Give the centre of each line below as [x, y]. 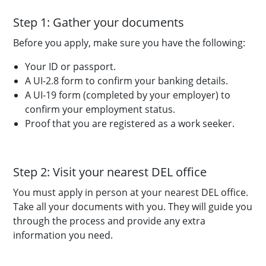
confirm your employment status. [100, 109]
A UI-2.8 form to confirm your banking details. [129, 81]
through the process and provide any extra [109, 221]
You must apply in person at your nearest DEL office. [131, 192]
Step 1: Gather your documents [99, 22]
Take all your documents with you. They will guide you [133, 207]
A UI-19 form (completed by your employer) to [128, 95]
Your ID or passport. [73, 66]
